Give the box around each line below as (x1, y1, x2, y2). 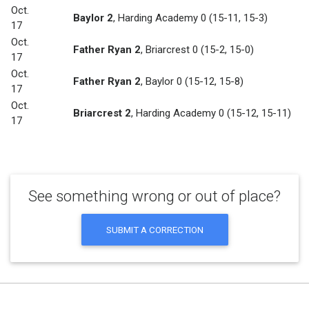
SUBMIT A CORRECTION (106, 223, 203, 235)
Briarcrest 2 (73, 107, 131, 120)
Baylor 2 (73, 12, 113, 25)
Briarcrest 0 (146, 43, 198, 57)
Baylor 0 (146, 75, 182, 88)
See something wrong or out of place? (28, 187, 281, 205)
